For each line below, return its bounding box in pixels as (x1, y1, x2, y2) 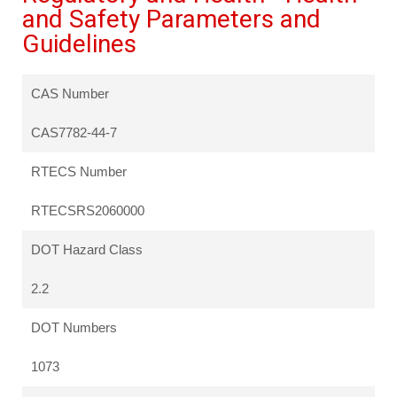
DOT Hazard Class (31, 242, 143, 258)
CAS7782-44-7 (31, 125, 117, 141)
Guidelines (22, 29, 136, 59)
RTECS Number (31, 164, 127, 180)
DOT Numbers (31, 320, 117, 336)
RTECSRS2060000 (31, 203, 144, 219)
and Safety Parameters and (22, 4, 321, 35)
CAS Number (31, 86, 109, 102)
